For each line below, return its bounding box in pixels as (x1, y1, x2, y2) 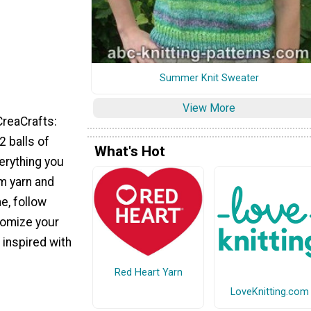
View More (183, 101, 235, 115)
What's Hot (94, 143, 165, 160)
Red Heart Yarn (114, 267, 183, 279)
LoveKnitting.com (230, 286, 309, 299)
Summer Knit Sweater (159, 72, 259, 84)
